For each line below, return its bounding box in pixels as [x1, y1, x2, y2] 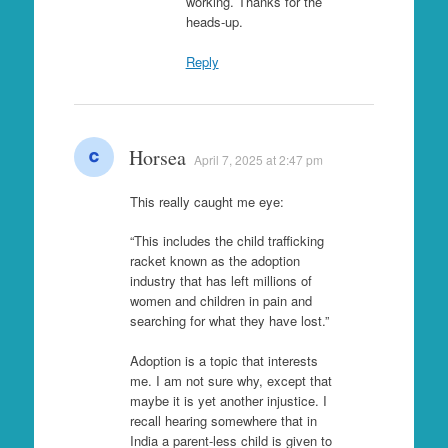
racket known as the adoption [129, 251, 300, 271]
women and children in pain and [129, 291, 312, 311]
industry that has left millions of [129, 271, 312, 291]
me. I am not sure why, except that [129, 370, 332, 390]
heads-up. [185, 12, 243, 32]
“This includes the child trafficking [129, 231, 324, 251]
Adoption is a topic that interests [129, 350, 318, 370]
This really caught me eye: [129, 191, 284, 211]
